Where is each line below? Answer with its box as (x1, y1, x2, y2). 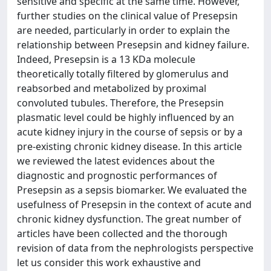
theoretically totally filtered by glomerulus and (17, 67, 229, 80)
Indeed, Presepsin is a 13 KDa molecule (17, 53, 195, 66)
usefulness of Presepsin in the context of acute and (17, 198, 252, 211)
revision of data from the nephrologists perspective (17, 241, 253, 255)
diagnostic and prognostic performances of (17, 169, 217, 182)
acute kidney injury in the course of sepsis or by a (17, 125, 243, 139)
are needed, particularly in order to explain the (17, 24, 230, 37)
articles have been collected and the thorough (17, 227, 227, 240)
